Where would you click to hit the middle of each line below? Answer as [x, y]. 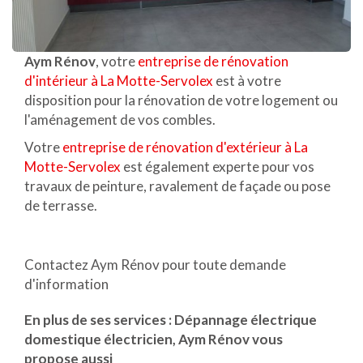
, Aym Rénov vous [228, 340]
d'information [66, 284]
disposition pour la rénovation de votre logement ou [181, 100]
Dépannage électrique [246, 320]
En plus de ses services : [99, 320]
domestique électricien [98, 340]
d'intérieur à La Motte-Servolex [119, 81]
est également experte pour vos [219, 167]
